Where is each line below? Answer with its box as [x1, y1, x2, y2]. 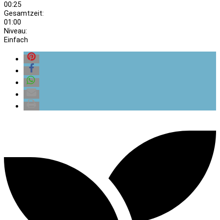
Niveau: [4, 26, 27, 35]
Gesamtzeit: [4, 8, 44, 18]
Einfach [4, 35, 28, 44]
